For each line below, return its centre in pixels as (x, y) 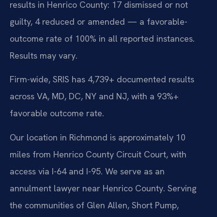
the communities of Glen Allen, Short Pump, (94, 205)
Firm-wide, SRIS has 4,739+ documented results (102, 79)
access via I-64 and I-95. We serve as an (87, 171)
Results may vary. (44, 56)
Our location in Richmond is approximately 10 (98, 137)
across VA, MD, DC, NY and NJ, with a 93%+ (94, 96)
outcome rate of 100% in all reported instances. (102, 39)
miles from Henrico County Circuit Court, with (98, 154)
